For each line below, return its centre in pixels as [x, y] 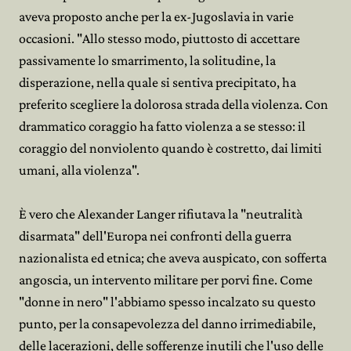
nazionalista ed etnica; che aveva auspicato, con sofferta [173, 258]
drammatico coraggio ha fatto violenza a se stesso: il [162, 126]
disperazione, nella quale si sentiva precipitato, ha [157, 82]
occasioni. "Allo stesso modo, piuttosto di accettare [159, 38]
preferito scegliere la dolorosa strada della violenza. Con [174, 104]
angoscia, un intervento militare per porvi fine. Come [166, 280]
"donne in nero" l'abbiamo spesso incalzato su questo [167, 302]
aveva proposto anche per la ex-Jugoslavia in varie [156, 16]
